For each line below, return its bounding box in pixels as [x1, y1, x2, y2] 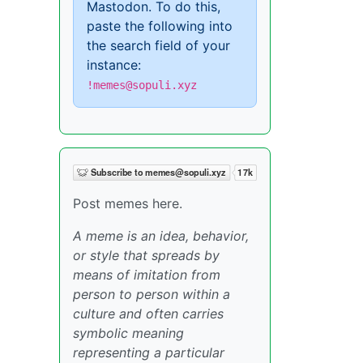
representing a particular [73, 344, 224, 361]
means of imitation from [73, 267, 220, 283]
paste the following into [87, 18, 233, 34]
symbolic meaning [73, 325, 184, 341]
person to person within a [73, 286, 230, 302]
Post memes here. [73, 195, 182, 211]
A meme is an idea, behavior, [73, 228, 249, 244]
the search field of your [87, 37, 230, 53]
